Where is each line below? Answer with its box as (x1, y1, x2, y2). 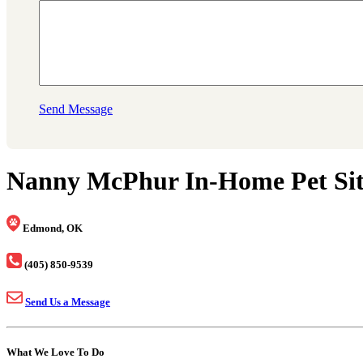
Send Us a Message (25, 296, 110, 308)
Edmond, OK (23, 221, 83, 234)
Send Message (39, 102, 113, 117)
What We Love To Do (6, 346, 105, 359)
